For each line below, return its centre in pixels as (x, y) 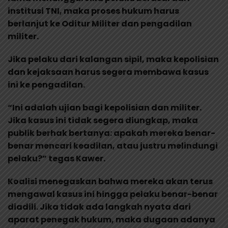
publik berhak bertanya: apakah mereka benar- (111, 133)
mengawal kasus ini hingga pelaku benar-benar (113, 194)
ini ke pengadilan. (46, 84)
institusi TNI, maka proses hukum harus (93, 11)
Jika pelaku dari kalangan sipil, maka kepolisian (113, 59)
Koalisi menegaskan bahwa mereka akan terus (110, 181)
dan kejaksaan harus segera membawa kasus (108, 72)
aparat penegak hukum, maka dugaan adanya (111, 219)
